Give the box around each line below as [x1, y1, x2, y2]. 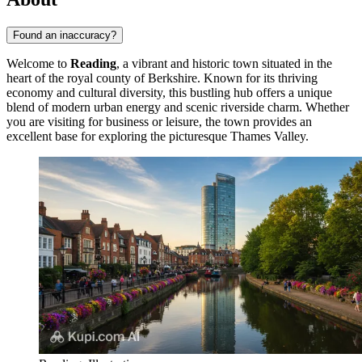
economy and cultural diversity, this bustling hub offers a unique [6, 85, 332, 99]
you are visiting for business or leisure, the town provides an [6, 114, 312, 128]
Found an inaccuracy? [13, 28, 116, 41]
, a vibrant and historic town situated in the [116, 56, 332, 70]
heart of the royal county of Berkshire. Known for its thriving [6, 70, 318, 85]
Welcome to [6, 56, 70, 70]
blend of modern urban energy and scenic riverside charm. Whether [6, 99, 349, 114]
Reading [70, 56, 116, 70]
